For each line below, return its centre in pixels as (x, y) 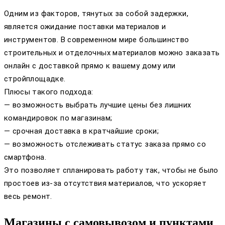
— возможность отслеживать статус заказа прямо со (105, 144)
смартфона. (25, 157)
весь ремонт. (28, 196)
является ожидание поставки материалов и (85, 26)
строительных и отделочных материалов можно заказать (112, 52)
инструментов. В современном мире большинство (97, 39)
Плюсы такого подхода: (49, 92)
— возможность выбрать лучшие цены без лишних (98, 105)
